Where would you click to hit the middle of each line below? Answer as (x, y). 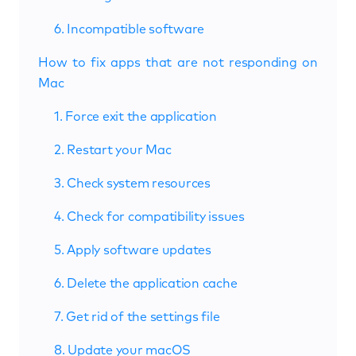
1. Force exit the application (135, 116)
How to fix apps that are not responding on (178, 62)
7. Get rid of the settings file (137, 317)
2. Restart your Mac (113, 150)
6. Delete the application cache (146, 283)
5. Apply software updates (133, 250)
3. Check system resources (132, 183)
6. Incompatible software (130, 29)
